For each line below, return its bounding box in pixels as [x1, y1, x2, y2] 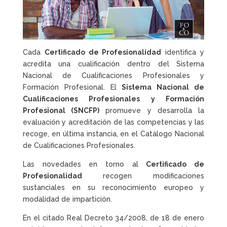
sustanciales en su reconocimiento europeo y [22, 183, 205, 192]
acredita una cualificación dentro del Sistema [22, 60, 205, 68]
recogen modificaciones [82, 172, 205, 180]
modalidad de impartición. [22, 195, 112, 204]
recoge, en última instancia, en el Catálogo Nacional [22, 130, 205, 138]
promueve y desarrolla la [99, 106, 205, 115]
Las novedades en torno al [22, 160, 146, 169]
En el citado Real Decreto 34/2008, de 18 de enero [22, 214, 205, 222]
